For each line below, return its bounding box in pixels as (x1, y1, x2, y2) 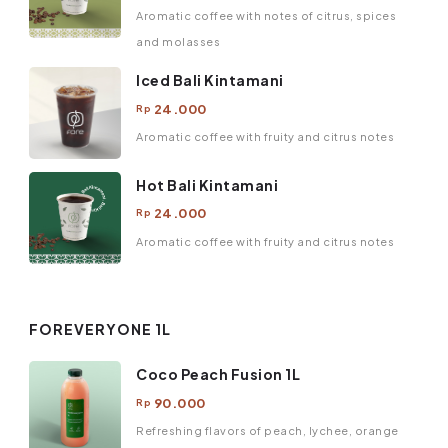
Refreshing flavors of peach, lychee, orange (136, 424, 399, 438)
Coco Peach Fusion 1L (136, 365, 300, 384)
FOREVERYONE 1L (29, 319, 171, 338)
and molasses (136, 34, 220, 48)
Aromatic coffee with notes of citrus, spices (136, 8, 396, 22)
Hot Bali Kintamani (136, 175, 278, 194)
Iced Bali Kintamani (136, 71, 284, 90)
